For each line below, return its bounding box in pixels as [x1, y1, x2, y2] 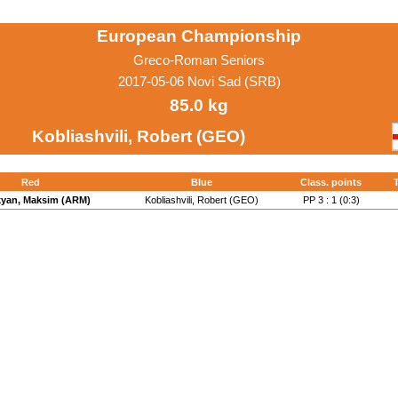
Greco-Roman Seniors [133, 53, 265, 68]
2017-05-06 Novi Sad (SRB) [117, 75, 281, 89]
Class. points [300, 177, 362, 187]
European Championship [97, 27, 301, 45]
